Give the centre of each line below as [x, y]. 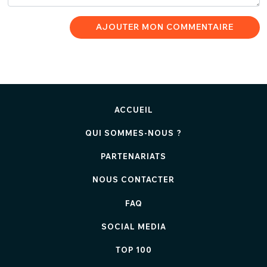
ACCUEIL [133, 109]
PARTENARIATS [133, 156]
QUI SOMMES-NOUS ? [133, 133]
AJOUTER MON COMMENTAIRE [164, 27]
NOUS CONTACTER [133, 179]
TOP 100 [133, 249]
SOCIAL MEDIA [133, 226]
